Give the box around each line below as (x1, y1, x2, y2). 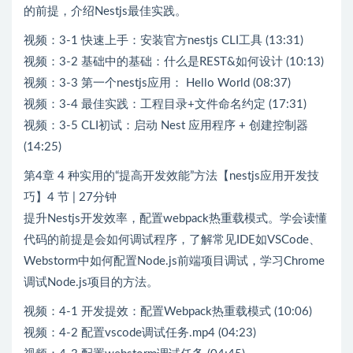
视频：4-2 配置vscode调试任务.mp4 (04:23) (24, 326, 256, 339)
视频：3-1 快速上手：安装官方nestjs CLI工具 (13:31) (24, 34, 303, 46)
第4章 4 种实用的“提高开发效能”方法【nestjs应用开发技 (24, 169, 319, 182)
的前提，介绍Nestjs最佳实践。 (24, 5, 187, 17)
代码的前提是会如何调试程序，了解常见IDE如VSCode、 (24, 233, 321, 246)
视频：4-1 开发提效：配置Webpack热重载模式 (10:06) (24, 305, 312, 318)
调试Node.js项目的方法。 (24, 276, 158, 288)
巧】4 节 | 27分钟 (24, 191, 117, 203)
